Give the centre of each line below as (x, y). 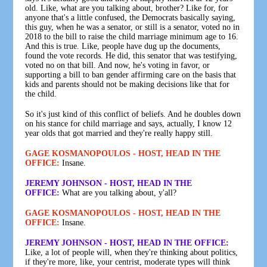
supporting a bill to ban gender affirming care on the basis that (131, 74)
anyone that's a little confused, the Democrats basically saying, (131, 17)
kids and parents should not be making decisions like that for (128, 84)
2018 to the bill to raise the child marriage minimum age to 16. (132, 36)
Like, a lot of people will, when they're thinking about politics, (132, 252)
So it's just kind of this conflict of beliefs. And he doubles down (133, 114)
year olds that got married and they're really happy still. (119, 133)
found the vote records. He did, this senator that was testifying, (131, 55)
